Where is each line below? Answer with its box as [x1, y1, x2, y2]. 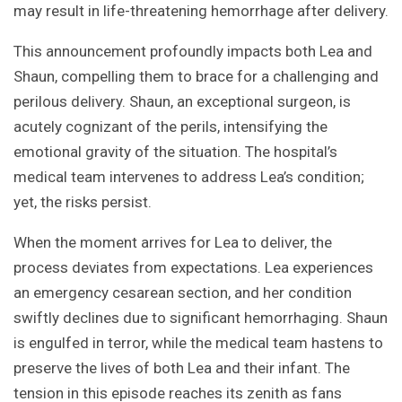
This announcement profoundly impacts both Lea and [13, 42, 372, 61]
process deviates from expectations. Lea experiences [13, 258, 373, 277]
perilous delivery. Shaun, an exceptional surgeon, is [13, 92, 351, 111]
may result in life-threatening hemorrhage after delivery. [13, 2, 389, 21]
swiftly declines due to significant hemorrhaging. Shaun [13, 309, 388, 328]
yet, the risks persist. [13, 193, 152, 212]
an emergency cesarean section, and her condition [13, 284, 352, 302]
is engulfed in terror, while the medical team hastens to [13, 334, 383, 353]
